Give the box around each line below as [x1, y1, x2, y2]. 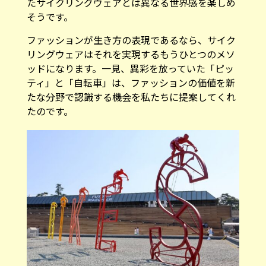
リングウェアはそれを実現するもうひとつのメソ [26, 42, 235, 57]
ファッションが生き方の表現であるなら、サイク [26, 28, 236, 43]
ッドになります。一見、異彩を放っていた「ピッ [26, 56, 234, 71]
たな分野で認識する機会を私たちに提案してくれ [26, 85, 236, 100]
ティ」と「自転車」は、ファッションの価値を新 [26, 71, 235, 85]
